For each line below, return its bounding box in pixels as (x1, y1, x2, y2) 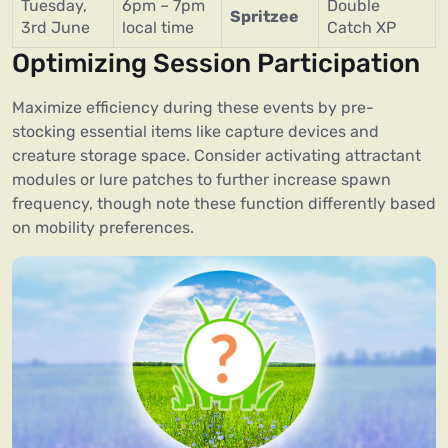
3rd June (21, 18, 90, 38)
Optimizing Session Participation (12, 48, 420, 80)
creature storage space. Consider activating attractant (12, 146, 421, 166)
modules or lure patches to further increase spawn (12, 170, 391, 190)
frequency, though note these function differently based (12, 194, 436, 214)
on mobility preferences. (12, 218, 194, 238)
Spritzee (230, 7, 299, 27)
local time (122, 18, 194, 38)
